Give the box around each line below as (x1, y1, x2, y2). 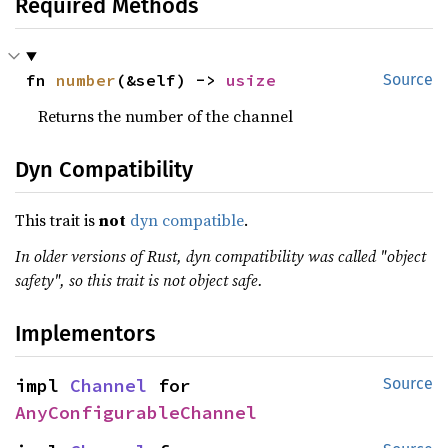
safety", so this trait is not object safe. (15, 269, 263, 291)
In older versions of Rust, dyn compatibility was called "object (15, 245, 426, 267)
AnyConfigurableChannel (15, 401, 257, 424)
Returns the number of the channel (38, 105, 294, 127)
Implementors (15, 320, 155, 347)
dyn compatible (130, 209, 244, 231)
